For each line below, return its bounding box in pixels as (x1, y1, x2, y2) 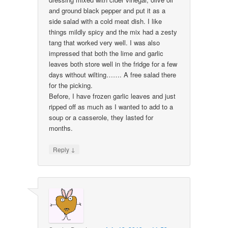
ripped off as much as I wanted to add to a (49, 102, 174, 112)
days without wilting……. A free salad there (49, 70, 177, 80)
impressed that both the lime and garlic (49, 48, 164, 59)
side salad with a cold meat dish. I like (49, 16, 162, 26)
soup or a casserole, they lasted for (49, 112, 154, 123)
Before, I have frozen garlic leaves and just (49, 91, 176, 101)
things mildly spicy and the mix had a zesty (49, 27, 178, 37)
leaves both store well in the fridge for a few (49, 59, 178, 69)
